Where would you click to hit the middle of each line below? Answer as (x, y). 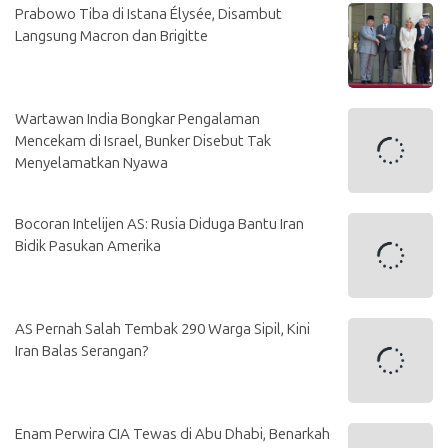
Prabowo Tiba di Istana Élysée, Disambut (148, 14)
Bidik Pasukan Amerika (88, 246)
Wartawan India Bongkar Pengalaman (137, 119)
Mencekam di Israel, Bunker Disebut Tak (143, 141)
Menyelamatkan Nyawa (91, 163)
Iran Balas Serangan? (81, 351)
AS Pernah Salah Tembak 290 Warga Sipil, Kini (162, 329)
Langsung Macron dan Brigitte (111, 36)
